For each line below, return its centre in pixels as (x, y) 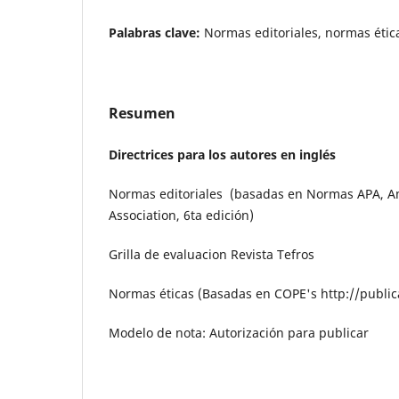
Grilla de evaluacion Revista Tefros (212, 254)
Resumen (142, 113)
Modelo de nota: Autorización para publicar (239, 332)
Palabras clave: (156, 32)
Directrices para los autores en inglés (222, 154)
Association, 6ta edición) (181, 215)
